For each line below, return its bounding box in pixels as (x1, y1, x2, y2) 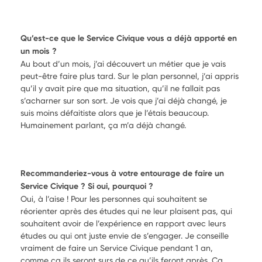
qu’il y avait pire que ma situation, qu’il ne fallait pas (20, 83, 220, 93)
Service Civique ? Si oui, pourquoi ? (20, 181, 153, 191)
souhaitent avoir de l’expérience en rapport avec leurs (20, 218, 226, 228)
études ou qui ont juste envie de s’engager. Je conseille (20, 230, 229, 240)
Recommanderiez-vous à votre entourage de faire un (20, 168, 224, 178)
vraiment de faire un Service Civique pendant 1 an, (20, 243, 213, 253)
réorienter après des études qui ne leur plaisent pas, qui (20, 206, 232, 216)
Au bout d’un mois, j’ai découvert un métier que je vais (20, 58, 226, 68)
